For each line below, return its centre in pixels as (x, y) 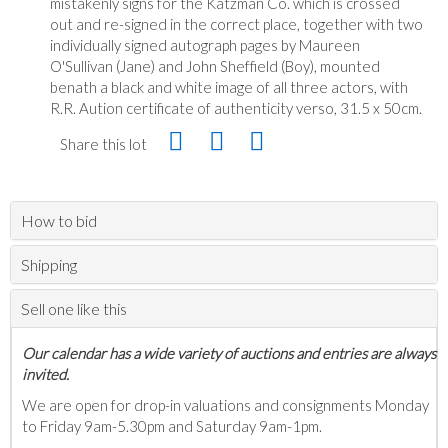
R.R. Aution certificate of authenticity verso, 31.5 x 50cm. (236, 107)
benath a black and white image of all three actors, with (229, 86)
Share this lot (103, 143)
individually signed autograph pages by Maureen (205, 44)
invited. (47, 373)
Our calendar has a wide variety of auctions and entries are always (229, 352)
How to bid (59, 220)
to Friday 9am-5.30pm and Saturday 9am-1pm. (173, 425)
